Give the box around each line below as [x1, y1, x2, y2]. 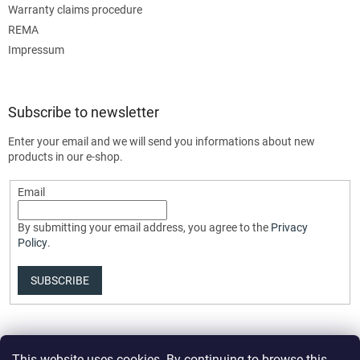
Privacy [270, 221, 308, 235]
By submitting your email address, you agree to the [17, 221, 271, 235]
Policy [17, 236, 47, 250]
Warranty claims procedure [8, 3, 142, 17]
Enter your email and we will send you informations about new [8, 135, 315, 149]
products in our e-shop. [8, 150, 123, 164]
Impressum [8, 43, 64, 57]
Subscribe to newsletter [8, 104, 159, 121]
